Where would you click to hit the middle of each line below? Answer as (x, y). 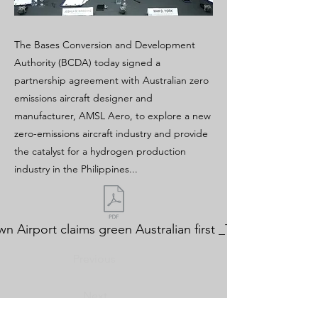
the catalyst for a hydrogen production (100, 151)
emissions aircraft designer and (83, 98)
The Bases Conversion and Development (105, 45)
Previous (94, 259)
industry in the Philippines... (76, 169)
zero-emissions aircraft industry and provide (111, 133)
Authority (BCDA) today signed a (87, 62)
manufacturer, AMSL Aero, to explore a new (113, 116)
